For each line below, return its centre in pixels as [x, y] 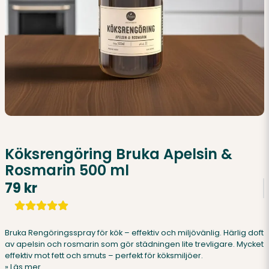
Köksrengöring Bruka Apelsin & [119, 154]
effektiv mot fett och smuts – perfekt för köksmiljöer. [104, 255]
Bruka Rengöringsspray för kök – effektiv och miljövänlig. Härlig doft [134, 233]
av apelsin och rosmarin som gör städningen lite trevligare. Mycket [134, 244]
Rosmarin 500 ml [67, 170]
